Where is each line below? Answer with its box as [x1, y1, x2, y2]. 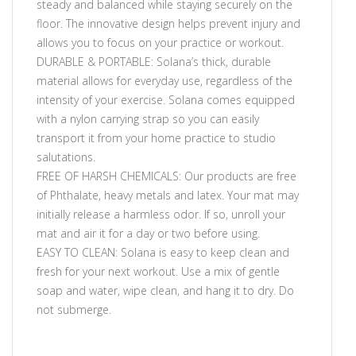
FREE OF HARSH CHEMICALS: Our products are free [37, 168, 296, 184]
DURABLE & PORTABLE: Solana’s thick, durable [37, 53, 271, 69]
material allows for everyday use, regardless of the [37, 72, 292, 88]
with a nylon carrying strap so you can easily [37, 110, 259, 126]
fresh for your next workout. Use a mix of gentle [37, 263, 280, 279]
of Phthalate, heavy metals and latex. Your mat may [37, 187, 299, 203]
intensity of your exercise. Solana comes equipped [37, 91, 295, 107]
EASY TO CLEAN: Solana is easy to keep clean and [37, 244, 289, 260]
